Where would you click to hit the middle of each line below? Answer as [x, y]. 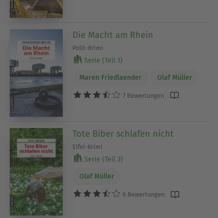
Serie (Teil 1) [103, 61]
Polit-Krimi [88, 48]
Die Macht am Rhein [113, 35]
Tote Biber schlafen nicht [123, 134]
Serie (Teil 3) [103, 160]
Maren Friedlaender [110, 77]
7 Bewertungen [143, 95]
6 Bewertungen [143, 194]
